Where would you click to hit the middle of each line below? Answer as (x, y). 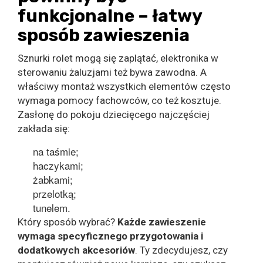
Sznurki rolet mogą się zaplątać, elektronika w (118, 58)
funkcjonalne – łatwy (110, 16)
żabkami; (53, 180)
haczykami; (58, 166)
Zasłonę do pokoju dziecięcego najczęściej (114, 115)
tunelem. (51, 208)
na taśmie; (55, 151)
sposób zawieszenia (104, 36)
